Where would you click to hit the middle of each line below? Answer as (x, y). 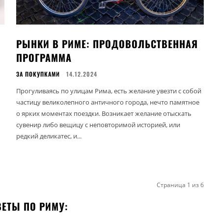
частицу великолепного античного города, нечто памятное (108, 102)
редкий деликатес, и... (49, 136)
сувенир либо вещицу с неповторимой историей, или (98, 124)
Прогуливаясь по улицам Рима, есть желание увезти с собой (109, 91)
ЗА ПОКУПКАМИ (38, 74)
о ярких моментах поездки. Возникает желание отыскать (104, 113)
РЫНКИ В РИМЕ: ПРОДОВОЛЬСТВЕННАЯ (107, 43)
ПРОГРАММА (44, 57)
